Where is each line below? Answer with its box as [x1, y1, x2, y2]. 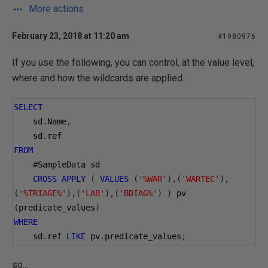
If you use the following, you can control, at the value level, [12, 57, 254, 68]
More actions [26, 3, 84, 14]
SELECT [14, 102, 42, 112]
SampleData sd [38, 160, 100, 169]
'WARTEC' [181, 174, 220, 184]
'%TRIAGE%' [19, 188, 66, 198]
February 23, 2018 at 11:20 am [12, 31, 129, 41]
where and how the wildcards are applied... [12, 72, 188, 84]
